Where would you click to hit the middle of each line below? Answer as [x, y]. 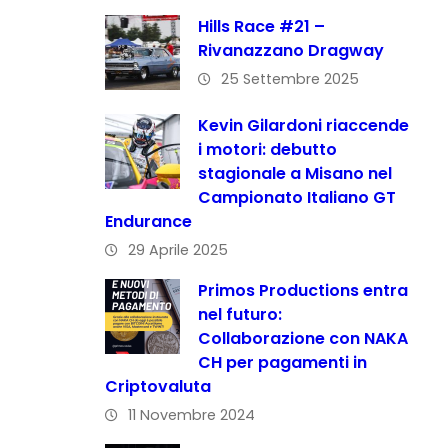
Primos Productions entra [302, 290]
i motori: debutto [267, 149]
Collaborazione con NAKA [302, 338]
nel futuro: [239, 314]
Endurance [148, 221]
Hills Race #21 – [261, 26]
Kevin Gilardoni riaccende [303, 125]
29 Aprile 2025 [178, 249]
